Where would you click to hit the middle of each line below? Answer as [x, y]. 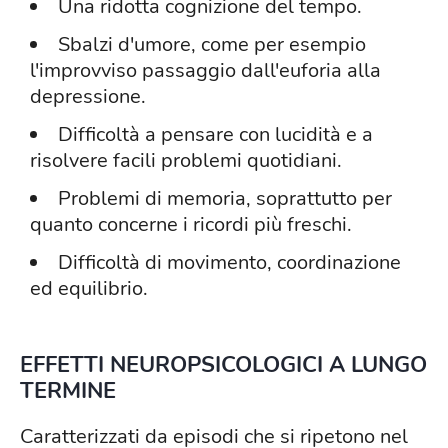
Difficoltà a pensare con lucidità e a [215, 135]
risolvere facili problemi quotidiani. [186, 161]
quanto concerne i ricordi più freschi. [191, 225]
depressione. [88, 97]
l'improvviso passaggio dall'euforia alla [205, 71]
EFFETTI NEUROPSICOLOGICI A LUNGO [223, 365]
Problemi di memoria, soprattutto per [225, 199]
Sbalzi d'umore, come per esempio [212, 45]
